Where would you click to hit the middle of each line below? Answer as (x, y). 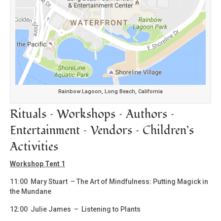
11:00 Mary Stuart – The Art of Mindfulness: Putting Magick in (109, 181)
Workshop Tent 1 (37, 164)
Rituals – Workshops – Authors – (92, 114)
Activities (34, 147)
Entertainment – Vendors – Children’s (102, 130)
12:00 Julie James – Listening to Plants (75, 209)
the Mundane (31, 191)
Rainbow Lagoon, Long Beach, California (110, 91)
